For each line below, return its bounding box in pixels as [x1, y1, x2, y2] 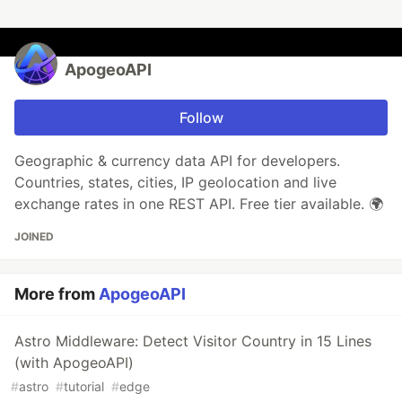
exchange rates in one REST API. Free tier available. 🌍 [14, 195, 383, 214]
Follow [179, 109, 223, 127]
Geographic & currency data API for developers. [14, 152, 340, 170]
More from [14, 284, 99, 304]
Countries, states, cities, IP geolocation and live [14, 173, 336, 192]
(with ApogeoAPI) [14, 354, 134, 372]
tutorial [64, 379, 104, 395]
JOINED [14, 230, 54, 244]
